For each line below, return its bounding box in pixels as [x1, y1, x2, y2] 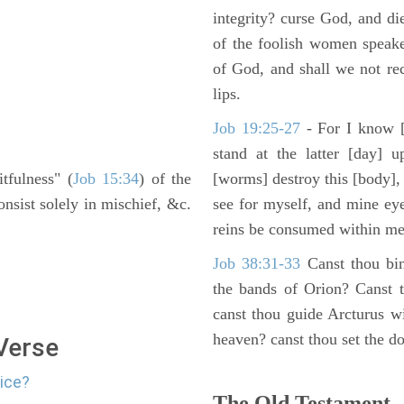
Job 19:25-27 [213, 119, 307, 137]
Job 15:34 [72, 170, 140, 188]
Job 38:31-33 [213, 254, 301, 272]
